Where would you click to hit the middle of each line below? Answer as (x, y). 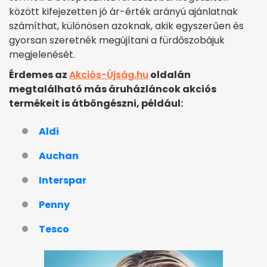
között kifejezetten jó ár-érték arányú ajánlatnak (123, 12)
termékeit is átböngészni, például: (96, 104)
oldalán (170, 75)
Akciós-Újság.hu (109, 75)
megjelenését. (42, 55)
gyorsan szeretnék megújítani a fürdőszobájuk (117, 41)
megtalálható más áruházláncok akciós (113, 89)
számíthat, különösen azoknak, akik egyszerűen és (126, 26)
